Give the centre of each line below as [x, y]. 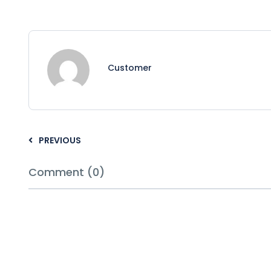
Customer [130, 67]
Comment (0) [67, 172]
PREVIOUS [60, 140]
